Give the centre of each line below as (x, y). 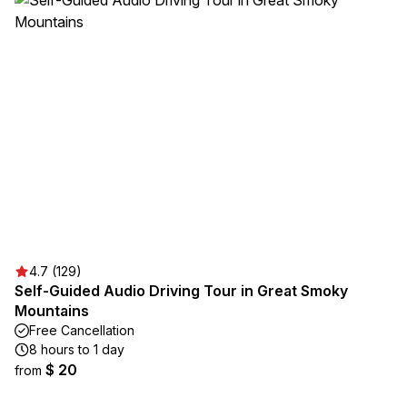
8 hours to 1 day (77, 349)
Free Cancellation (82, 330)
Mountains (52, 311)
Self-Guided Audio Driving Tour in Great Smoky (181, 291)
